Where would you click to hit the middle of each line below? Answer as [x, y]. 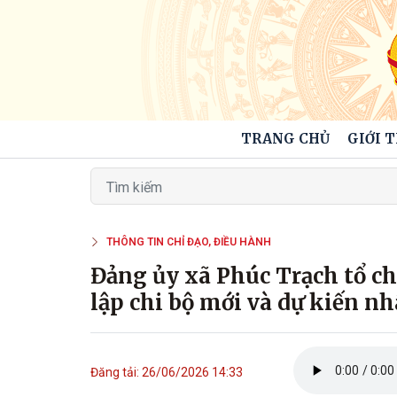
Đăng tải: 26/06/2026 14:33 [167, 372]
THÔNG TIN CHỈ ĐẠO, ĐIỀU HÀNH [189, 242]
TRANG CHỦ [285, 139]
